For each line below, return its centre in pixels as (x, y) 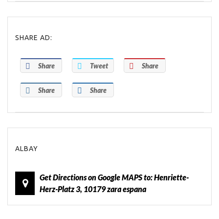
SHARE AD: (34, 38)
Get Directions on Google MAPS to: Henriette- (114, 177)
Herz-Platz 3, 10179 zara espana (93, 189)
